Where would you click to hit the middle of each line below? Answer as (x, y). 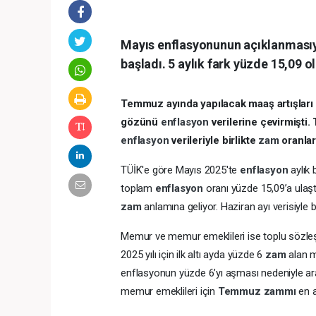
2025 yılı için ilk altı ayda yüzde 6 (193, 254)
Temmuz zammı (258, 291)
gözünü (141, 122)
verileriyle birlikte (215, 140)
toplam (138, 188)
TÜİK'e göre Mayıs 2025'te (181, 170)
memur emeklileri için (169, 291)
